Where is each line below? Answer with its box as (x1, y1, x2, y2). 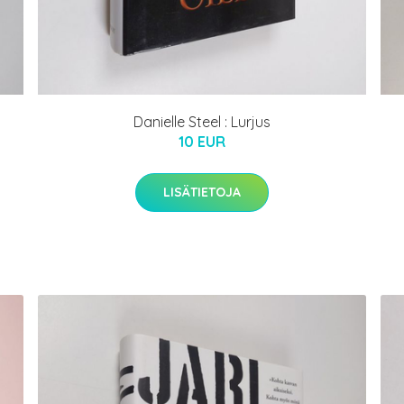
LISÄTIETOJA (163, 183, 241, 200)
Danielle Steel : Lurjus (133, 112, 271, 131)
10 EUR (179, 132, 225, 151)
